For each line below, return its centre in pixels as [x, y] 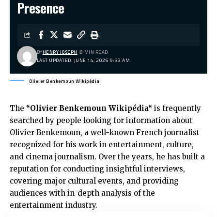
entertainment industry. [54, 205]
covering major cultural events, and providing [94, 181]
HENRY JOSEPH [60, 52]
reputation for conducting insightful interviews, [97, 169]
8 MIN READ [94, 52]
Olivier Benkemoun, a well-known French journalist [105, 132]
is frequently [177, 108]
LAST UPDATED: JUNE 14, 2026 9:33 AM [83, 60]
